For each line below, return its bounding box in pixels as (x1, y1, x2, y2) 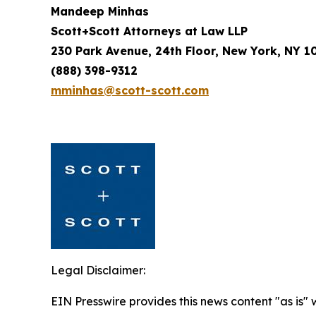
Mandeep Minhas (51, 4, 149, 18)
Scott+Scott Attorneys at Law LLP (51, 24, 248, 38)
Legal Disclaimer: (51, 263, 145, 277)
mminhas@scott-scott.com (51, 83, 209, 97)
